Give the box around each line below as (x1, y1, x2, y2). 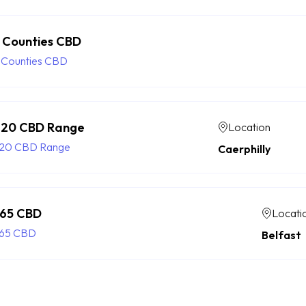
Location (227, 120, 270, 134)
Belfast (261, 228, 301, 242)
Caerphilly (217, 142, 270, 156)
